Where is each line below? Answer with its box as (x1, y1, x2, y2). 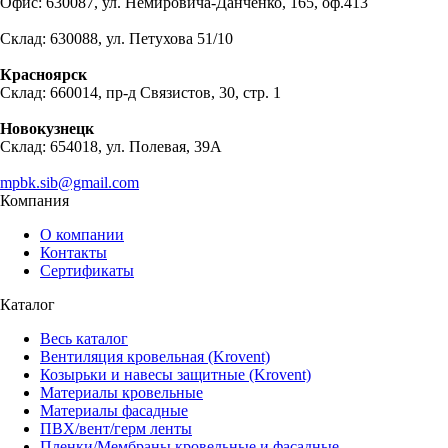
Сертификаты (40, 261, 134, 279)
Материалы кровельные (40, 383, 203, 401)
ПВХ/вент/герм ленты (40, 419, 192, 437)
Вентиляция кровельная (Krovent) (40, 347, 270, 365)
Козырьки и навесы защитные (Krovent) (40, 365, 311, 383)
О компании (40, 225, 124, 243)
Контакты (40, 243, 107, 261)
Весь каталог (40, 329, 128, 347)
